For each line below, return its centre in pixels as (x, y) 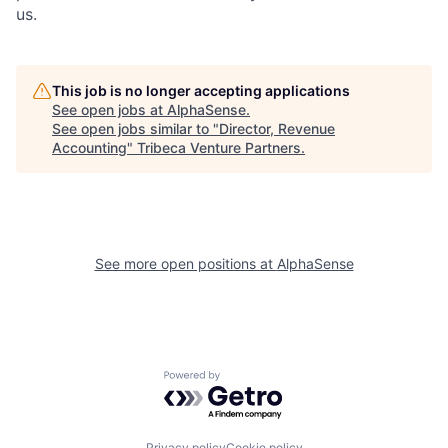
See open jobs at (109, 109)
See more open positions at (185, 263)
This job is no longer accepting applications (201, 90)
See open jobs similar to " (135, 128)
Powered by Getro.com (251, 380)
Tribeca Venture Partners (219, 147)
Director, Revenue (277, 128)
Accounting (89, 147)
